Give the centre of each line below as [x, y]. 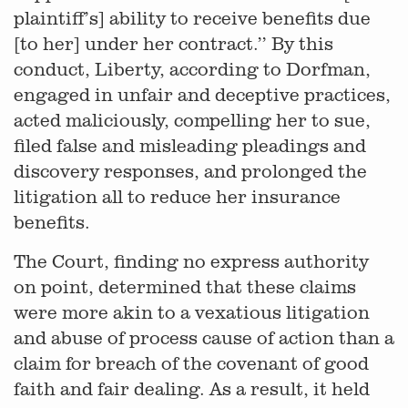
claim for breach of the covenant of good [191, 363]
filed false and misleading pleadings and [190, 145]
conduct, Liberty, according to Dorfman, [192, 69]
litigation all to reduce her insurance [177, 196]
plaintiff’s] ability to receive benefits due [192, 18]
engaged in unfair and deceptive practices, [202, 94]
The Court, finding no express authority [191, 261]
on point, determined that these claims [185, 286]
